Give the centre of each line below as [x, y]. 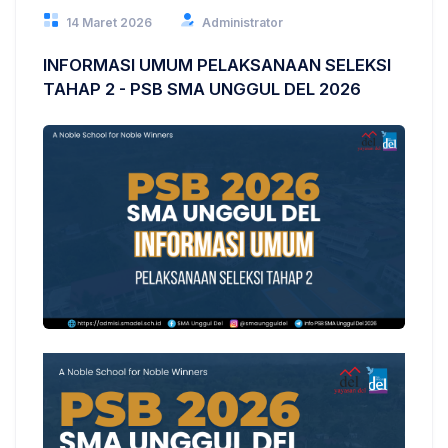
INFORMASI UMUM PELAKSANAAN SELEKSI [217, 65]
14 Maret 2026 [109, 22]
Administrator [242, 22]
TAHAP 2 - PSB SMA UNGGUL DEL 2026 [202, 89]
